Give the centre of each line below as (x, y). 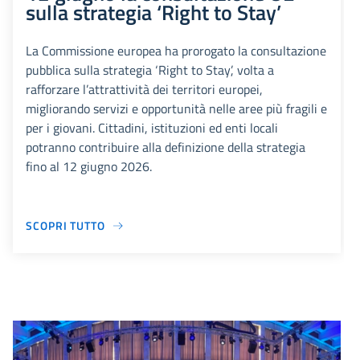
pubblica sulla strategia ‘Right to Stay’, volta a (150, 70)
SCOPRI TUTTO (65, 226)
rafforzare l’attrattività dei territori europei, (144, 90)
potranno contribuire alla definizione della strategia (166, 147)
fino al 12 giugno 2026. (89, 167)
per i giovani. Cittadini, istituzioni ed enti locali (152, 128)
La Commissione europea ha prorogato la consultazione (176, 51)
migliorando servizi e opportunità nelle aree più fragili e (176, 109)
